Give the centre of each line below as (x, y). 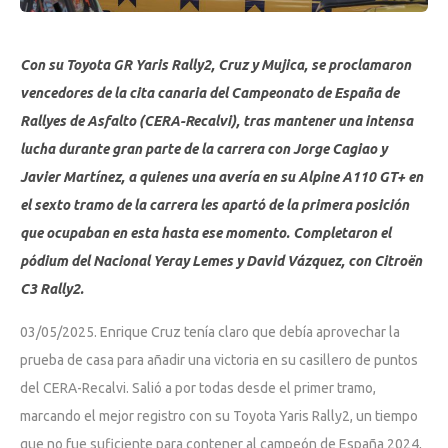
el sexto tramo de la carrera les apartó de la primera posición (214, 204)
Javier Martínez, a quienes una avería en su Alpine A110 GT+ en (221, 176)
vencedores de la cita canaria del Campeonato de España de (209, 92)
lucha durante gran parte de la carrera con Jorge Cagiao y (203, 148)
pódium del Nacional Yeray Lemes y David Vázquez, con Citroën (221, 260)
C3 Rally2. (52, 288)
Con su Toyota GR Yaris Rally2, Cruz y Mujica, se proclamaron (215, 64)
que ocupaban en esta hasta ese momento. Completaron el (205, 232)
